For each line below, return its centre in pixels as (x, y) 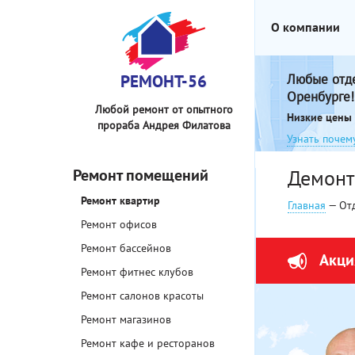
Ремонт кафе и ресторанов (148, 344)
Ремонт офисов (119, 225)
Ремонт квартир (120, 201)
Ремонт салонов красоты (142, 296)
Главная (307, 206)
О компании (305, 28)
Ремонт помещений (141, 176)
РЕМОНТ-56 (164, 82)
